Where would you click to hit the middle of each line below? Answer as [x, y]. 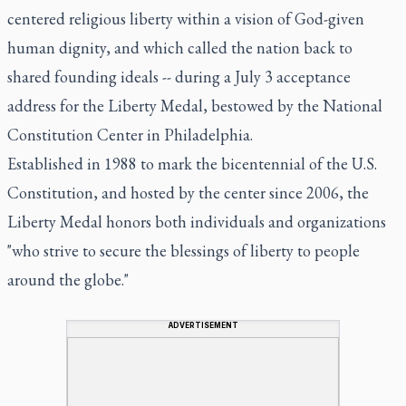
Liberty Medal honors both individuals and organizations [197, 221]
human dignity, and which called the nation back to [180, 47]
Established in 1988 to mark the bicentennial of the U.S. [192, 163]
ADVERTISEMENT [203, 325]
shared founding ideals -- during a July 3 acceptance [179, 76]
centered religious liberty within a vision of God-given [186, 18]
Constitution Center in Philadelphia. [130, 134]
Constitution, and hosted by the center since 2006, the [188, 192]
